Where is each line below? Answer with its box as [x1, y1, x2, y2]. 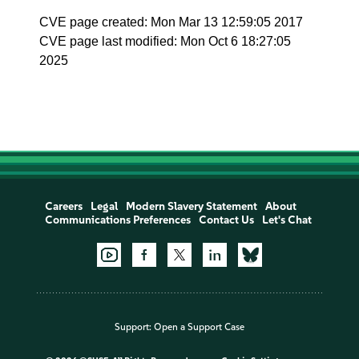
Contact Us [198, 213, 254, 227]
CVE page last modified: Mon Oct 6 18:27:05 [39, 34, 292, 48]
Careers [44, 200, 83, 213]
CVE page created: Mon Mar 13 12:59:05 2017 [39, 15, 304, 29]
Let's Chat [261, 213, 312, 227]
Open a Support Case [154, 321, 244, 333]
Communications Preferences [44, 213, 191, 227]
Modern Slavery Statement [125, 200, 257, 213]
